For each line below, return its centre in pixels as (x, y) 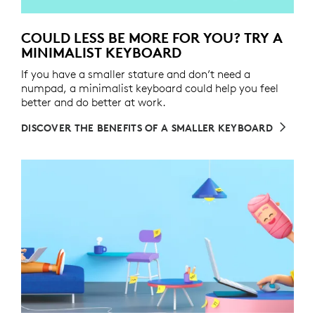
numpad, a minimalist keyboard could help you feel (150, 88)
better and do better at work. (94, 102)
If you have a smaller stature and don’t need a (136, 74)
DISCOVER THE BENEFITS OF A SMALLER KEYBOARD (147, 128)
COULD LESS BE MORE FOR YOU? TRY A (152, 38)
